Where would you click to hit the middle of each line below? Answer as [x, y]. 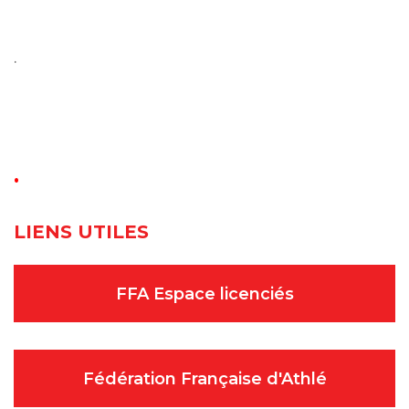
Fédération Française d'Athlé [204, 379]
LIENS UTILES [81, 232]
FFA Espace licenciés [204, 294]
